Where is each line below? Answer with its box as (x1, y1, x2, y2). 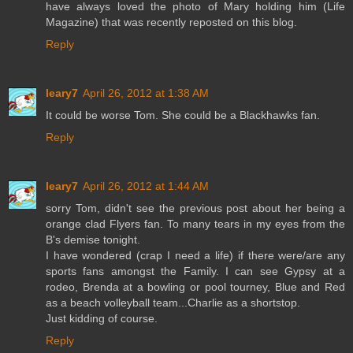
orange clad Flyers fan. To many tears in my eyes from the (46, 217, 345, 230)
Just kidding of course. (46, 311, 158, 325)
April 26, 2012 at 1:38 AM (83, 86, 209, 99)
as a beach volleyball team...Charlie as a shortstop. (46, 295, 300, 309)
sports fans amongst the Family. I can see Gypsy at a (46, 264, 345, 277)
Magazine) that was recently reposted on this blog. (46, 15, 297, 28)
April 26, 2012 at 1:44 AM (83, 179, 209, 192)
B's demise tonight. (46, 232, 140, 246)
